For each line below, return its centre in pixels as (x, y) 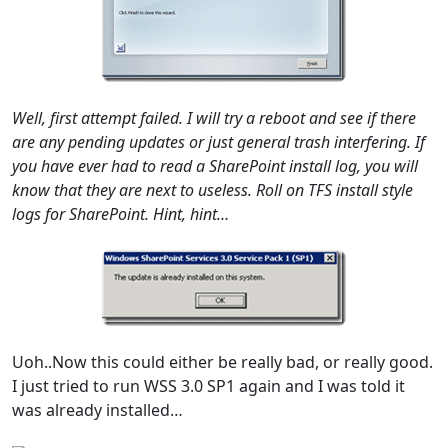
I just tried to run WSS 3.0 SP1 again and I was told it (208, 386)
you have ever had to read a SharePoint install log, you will (215, 166)
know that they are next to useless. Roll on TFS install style (212, 190)
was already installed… (97, 410)
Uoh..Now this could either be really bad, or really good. (222, 362)
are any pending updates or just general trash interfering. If (218, 142)
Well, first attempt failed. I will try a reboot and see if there (214, 118)
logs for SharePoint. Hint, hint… (120, 214)
